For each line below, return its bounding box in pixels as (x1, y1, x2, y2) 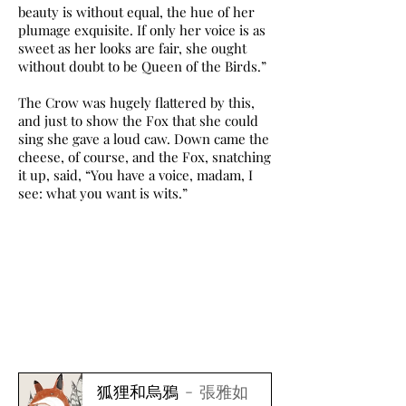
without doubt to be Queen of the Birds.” (18, 57, 266, 75)
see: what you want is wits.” (18, 184, 188, 202)
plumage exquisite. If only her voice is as (18, 21, 266, 39)
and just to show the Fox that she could (18, 111, 258, 130)
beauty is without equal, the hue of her (18, 3, 255, 21)
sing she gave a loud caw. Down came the (18, 130, 269, 148)
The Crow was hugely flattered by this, (18, 93, 255, 111)
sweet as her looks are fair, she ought (18, 39, 246, 57)
